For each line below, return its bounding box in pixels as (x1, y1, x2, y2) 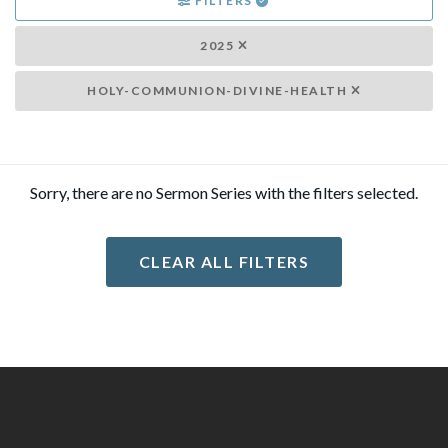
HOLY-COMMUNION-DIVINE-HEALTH (87, 83, 351, 98)
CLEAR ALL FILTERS (138, 252, 310, 271)
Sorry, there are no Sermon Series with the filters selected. (30, 183, 418, 202)
